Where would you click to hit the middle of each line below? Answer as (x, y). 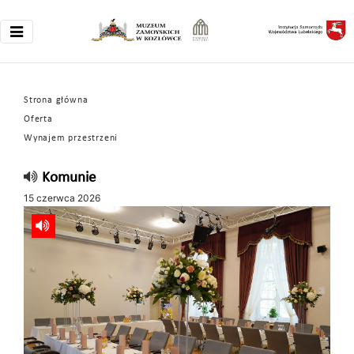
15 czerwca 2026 (62, 198)
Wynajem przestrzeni (71, 138)
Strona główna (56, 100)
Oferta (38, 119)
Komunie (68, 178)
